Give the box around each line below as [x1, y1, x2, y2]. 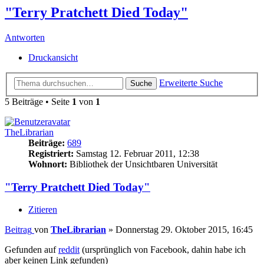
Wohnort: [28, 159, 67, 169]
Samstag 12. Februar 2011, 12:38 [74, 148, 199, 159]
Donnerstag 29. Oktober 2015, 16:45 [115, 225, 253, 235]
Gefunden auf [5, 245, 58, 255]
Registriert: [28, 148, 74, 159]
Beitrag [5, 225, 32, 235]
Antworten [5, 32, 45, 43]
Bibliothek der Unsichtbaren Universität [67, 159, 217, 169]
